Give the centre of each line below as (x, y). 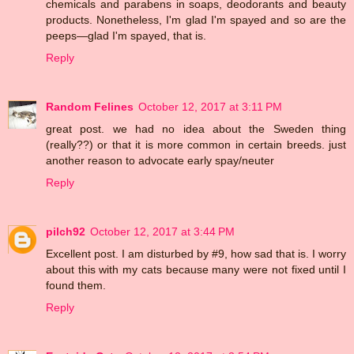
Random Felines (90, 106)
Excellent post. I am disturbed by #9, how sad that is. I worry (196, 253)
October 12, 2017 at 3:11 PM (210, 106)
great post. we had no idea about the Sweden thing (196, 128)
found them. (76, 285)
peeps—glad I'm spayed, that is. (126, 35)
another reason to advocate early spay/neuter (160, 160)
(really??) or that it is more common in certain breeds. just (196, 144)
